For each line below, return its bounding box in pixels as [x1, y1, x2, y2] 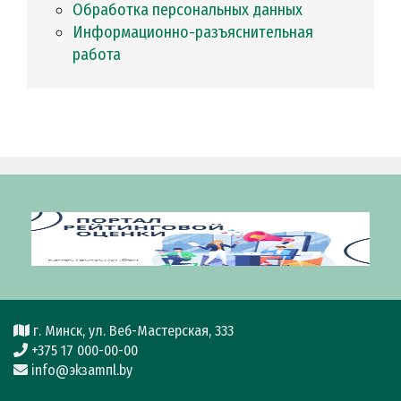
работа [73, 45, 121, 65]
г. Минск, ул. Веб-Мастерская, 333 [30, 322, 234, 340]
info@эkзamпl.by [28, 362, 132, 380]
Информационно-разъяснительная [73, 22, 83, 43]
